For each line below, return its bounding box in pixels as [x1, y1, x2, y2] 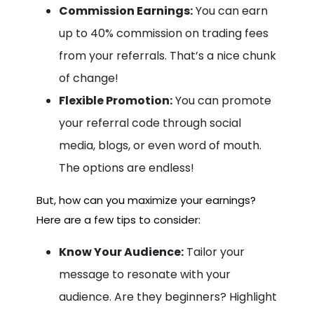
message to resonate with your [59, 266, 231, 282]
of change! [59, 69, 118, 86]
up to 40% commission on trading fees [59, 25, 268, 41]
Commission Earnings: [59, 2, 193, 19]
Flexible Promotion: [59, 92, 172, 109]
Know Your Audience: [59, 243, 184, 260]
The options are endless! [59, 159, 194, 176]
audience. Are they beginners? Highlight [59, 288, 277, 305]
